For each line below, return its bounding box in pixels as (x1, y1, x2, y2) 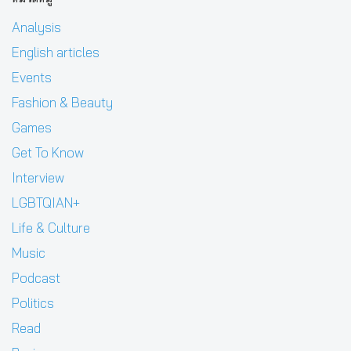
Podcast (12, 270, 60, 287)
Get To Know (12, 144, 84, 161)
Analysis (12, 19, 61, 36)
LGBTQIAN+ (12, 194, 80, 212)
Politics (12, 295, 54, 312)
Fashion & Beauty (12, 94, 113, 111)
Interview (12, 169, 64, 186)
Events (12, 69, 52, 86)
